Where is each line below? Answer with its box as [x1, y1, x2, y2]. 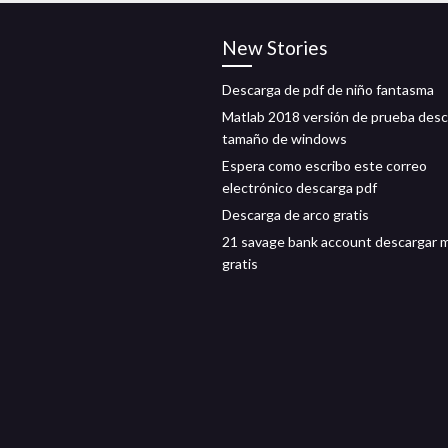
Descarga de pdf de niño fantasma [222, 81, 434, 98]
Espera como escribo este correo [222, 157, 427, 174]
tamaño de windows [222, 130, 347, 147]
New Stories [222, 36, 328, 59]
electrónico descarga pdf [222, 179, 377, 196]
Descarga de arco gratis [222, 206, 369, 223]
